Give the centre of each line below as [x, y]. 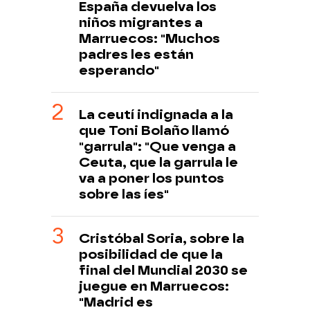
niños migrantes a [141, 23]
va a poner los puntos [152, 179]
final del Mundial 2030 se [163, 271]
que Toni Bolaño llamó [154, 131]
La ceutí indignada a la [156, 115]
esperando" [119, 71]
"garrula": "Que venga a [157, 147]
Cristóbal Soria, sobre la [162, 239]
